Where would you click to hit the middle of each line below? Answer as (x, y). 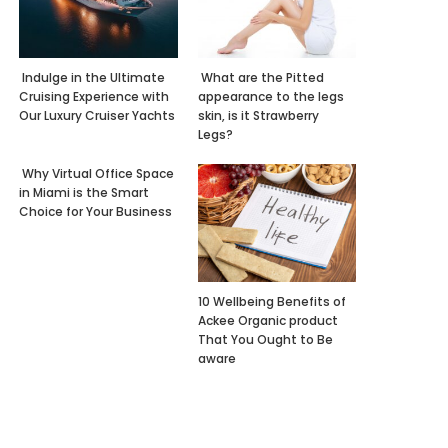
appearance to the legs (270, 96)
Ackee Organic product (267, 321)
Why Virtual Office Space (97, 173)
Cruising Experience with (94, 96)
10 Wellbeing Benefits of (271, 302)
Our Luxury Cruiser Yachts (97, 115)
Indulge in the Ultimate (92, 77)
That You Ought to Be (265, 340)
